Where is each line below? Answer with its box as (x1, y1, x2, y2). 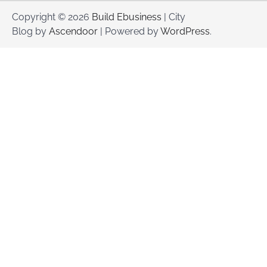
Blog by (12, 26, 49, 37)
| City (162, 11, 185, 23)
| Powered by (98, 26, 160, 37)
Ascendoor (49, 26, 98, 37)
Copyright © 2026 (12, 11, 92, 23)
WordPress (160, 26, 210, 37)
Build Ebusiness (92, 11, 162, 23)
